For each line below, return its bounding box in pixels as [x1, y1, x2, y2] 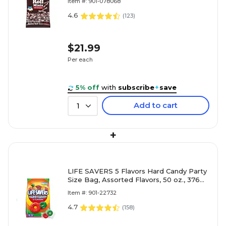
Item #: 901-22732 [68, 189, 117, 197]
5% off [76, 83, 99, 92]
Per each [68, 55, 93, 63]
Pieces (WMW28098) [68, 184, 141, 193]
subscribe [118, 83, 154, 92]
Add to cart [134, 100, 178, 110]
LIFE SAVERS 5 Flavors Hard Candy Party [68, 167, 207, 176]
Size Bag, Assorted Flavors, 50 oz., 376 [68, 176, 200, 184]
